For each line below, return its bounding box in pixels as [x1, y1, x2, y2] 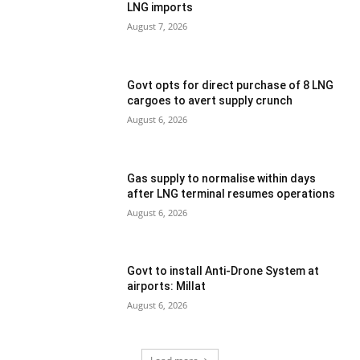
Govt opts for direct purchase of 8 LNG [127, 79, 334, 92]
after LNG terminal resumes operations [127, 186, 336, 200]
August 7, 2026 [127, 20, 188, 33]
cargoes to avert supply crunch [127, 94, 293, 108]
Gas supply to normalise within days [127, 171, 317, 185]
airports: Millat [127, 280, 209, 293]
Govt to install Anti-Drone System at [127, 264, 320, 278]
